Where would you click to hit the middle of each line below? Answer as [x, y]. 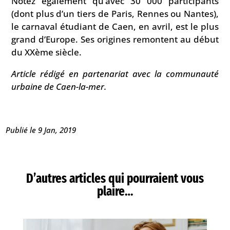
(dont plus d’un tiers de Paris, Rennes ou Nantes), [115, 14]
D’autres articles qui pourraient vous [115, 179]
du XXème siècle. [46, 52]
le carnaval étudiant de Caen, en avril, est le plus [115, 27]
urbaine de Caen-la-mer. [59, 87]
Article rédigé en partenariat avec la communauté [115, 74]
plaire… [115, 192]
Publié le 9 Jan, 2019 [41, 130]
